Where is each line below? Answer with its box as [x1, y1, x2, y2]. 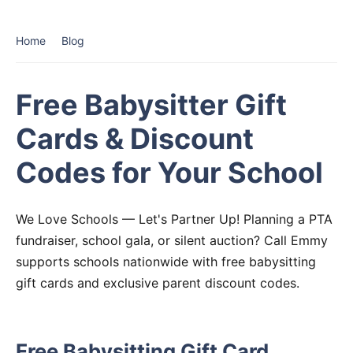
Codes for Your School [16, 155, 323, 190]
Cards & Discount [16, 121, 254, 156]
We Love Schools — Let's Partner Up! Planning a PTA [16, 211, 333, 227]
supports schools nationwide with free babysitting [16, 254, 316, 269]
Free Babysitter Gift [16, 87, 287, 122]
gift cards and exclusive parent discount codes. [16, 275, 299, 291]
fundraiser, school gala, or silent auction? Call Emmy [16, 232, 328, 248]
